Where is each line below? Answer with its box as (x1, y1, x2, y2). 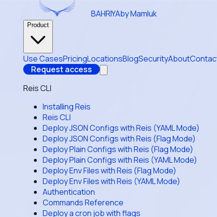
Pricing (63, 53, 87, 64)
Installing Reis (43, 101, 91, 112)
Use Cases (23, 53, 63, 64)
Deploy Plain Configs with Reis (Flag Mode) (43, 144, 193, 155)
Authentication (43, 186, 95, 197)
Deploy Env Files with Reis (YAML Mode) (43, 176, 180, 186)
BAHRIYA (91, 8, 120, 19)
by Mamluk (120, 8, 157, 19)
